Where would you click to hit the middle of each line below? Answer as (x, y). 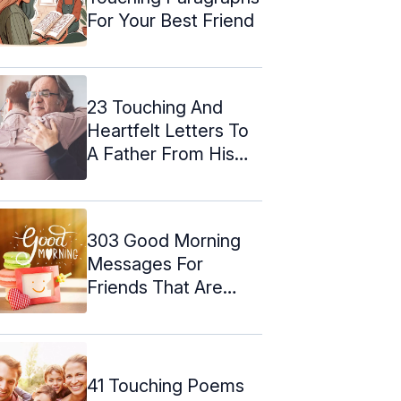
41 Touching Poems (166, 385)
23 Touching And (155, 107)
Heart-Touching (150, 310)
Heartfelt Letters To (168, 130)
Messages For (145, 264)
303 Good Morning (164, 240)
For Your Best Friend (171, 20)
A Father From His (161, 154)
